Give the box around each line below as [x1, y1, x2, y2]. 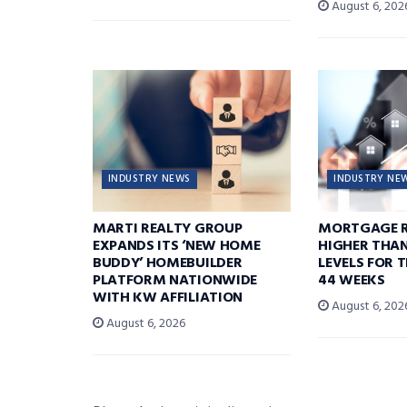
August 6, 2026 [104, 313, 185, 334]
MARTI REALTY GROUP [93, 216, 243, 241]
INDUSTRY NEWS [108, 170, 191, 187]
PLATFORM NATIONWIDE [93, 268, 257, 293]
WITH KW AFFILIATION [93, 285, 243, 310]
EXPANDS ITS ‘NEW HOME [93, 233, 261, 258]
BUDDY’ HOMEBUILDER [93, 251, 243, 275]
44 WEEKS [318, 268, 385, 293]
